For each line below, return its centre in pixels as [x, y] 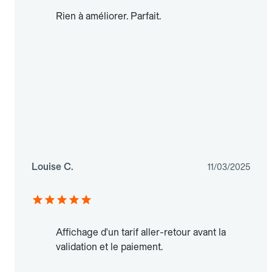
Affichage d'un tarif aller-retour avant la [141, 233]
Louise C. [53, 167]
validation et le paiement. [109, 247]
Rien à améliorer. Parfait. [108, 16]
